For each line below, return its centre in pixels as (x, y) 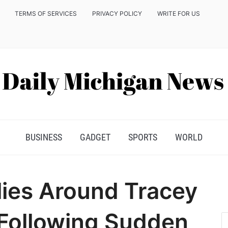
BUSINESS (44, 137)
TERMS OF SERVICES (46, 13)
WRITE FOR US (179, 13)
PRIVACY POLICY (117, 13)
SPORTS (143, 137)
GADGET (95, 137)
